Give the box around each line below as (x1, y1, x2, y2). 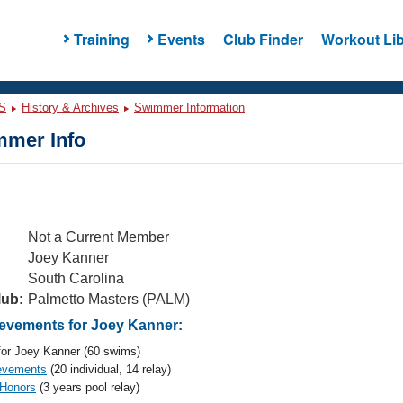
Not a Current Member (28, 229, 169, 245)
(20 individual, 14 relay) (47, 363, 171, 376)
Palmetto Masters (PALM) (28, 291, 190, 307)
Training (73, 28, 130, 49)
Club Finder (222, 28, 303, 49)
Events (157, 28, 205, 49)
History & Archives (22, 101, 119, 114)
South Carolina (28, 271, 124, 286)
